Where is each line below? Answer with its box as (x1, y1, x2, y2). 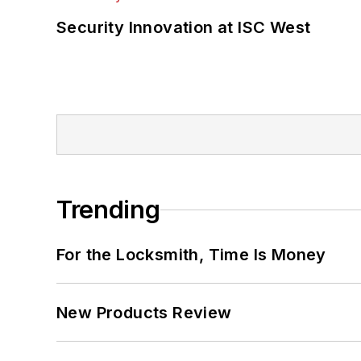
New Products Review (56, 303, 232, 323)
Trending (56, 195, 160, 225)
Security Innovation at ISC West (56, 18, 311, 38)
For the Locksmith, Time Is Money (56, 245, 326, 265)
